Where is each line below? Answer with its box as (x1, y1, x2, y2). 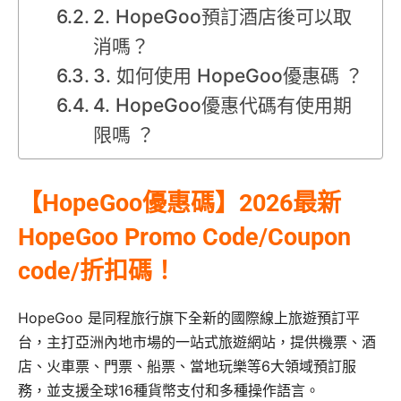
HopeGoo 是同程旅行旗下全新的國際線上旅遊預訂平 (18, 309, 360, 327)
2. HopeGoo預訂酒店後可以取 (92, 5, 352, 28)
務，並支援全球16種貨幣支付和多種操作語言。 (18, 381, 320, 399)
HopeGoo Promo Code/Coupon (18, 223, 351, 252)
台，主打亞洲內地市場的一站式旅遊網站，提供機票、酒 (18, 333, 376, 351)
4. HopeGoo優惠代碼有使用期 (92, 94, 352, 116)
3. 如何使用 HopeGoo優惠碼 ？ (92, 64, 363, 87)
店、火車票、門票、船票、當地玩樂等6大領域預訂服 (18, 357, 356, 375)
